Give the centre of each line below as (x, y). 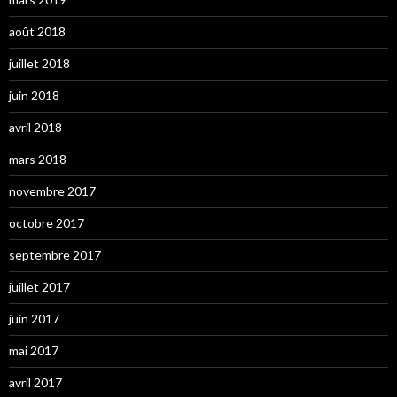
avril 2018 (35, 127)
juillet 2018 (39, 63)
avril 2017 (35, 382)
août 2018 (37, 31)
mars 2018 (38, 159)
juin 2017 (34, 319)
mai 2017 (34, 350)
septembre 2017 (55, 255)
